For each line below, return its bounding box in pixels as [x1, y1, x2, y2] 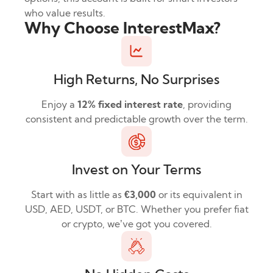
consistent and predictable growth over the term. [25, 113, 248, 126]
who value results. [24, 7, 105, 19]
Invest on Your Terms [72, 161, 201, 179]
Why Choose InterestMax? [24, 18, 221, 38]
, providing [183, 98, 232, 111]
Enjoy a [41, 98, 77, 111]
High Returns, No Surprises [54, 71, 219, 88]
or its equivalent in [158, 188, 243, 201]
